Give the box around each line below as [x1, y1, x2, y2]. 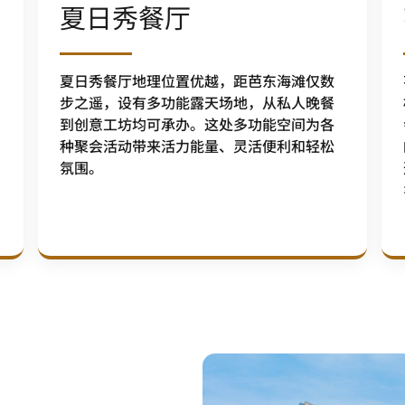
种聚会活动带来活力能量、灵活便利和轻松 [60, 135, 334, 156]
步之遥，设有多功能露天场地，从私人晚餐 [60, 91, 334, 113]
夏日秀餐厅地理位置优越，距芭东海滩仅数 [60, 70, 334, 91]
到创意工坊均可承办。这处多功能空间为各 [60, 113, 334, 135]
